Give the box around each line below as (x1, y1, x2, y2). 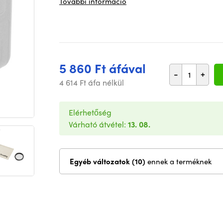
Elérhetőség (69, 107, 111, 118)
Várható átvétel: (69, 118, 128, 130)
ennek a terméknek (147, 156, 212, 167)
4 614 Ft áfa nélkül (59, 77, 124, 88)
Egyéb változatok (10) (132, 156, 147, 167)
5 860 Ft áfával (59, 59, 146, 77)
